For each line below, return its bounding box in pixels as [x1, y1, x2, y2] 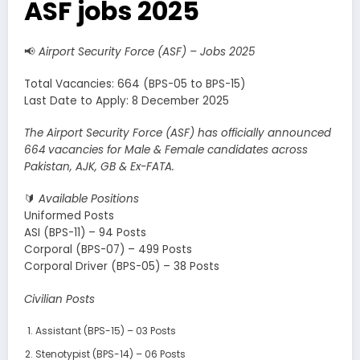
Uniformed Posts [24, 208, 114, 224]
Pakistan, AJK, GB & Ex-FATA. [24, 159, 174, 175]
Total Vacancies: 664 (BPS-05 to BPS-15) [24, 76, 245, 92]
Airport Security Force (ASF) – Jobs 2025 [39, 43, 255, 59]
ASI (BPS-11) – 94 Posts [24, 225, 146, 241]
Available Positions [39, 191, 139, 207]
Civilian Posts [24, 291, 95, 307]
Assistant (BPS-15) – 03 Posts [35, 323, 176, 337]
